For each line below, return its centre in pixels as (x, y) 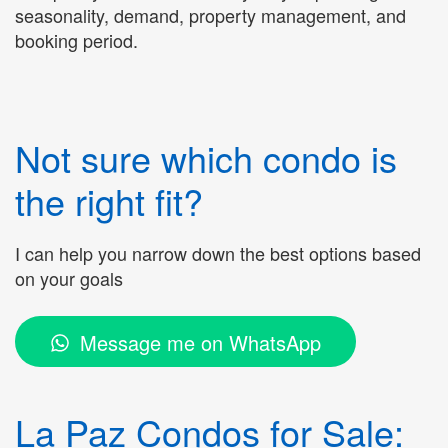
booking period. (76, 40)
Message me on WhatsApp (200, 343)
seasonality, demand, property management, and (210, 15)
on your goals (69, 278)
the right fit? (109, 200)
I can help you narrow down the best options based (218, 253)
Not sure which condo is (206, 157)
